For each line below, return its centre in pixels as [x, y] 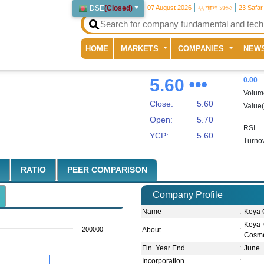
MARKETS [141, 48]
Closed [119, 8]
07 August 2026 [170, 8]
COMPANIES [202, 48]
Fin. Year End [164, 248]
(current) [123, 48]
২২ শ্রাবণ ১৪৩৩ [215, 8]
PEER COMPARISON [107, 170]
